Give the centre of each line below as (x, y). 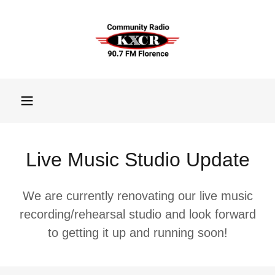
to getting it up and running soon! (137, 233)
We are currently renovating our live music (137, 196)
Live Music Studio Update (137, 160)
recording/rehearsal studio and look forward (137, 214)
